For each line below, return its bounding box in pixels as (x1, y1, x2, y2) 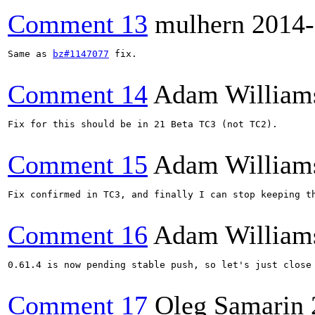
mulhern (155, 9, 245, 39)
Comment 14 (8, 79, 148, 109)
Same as (8, 49, 53, 59)
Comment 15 (8, 150, 148, 179)
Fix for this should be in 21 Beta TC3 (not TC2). (8, 119, 278, 129)
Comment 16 (8, 220, 148, 250)
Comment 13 (8, 9, 148, 39)
